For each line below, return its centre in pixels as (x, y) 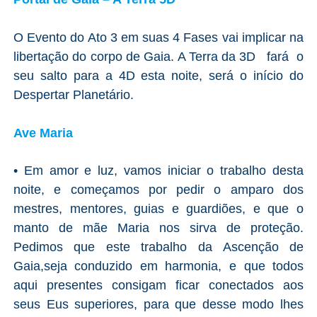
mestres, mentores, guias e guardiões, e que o (158, 208)
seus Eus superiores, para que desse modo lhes (158, 304)
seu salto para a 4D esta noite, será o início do (158, 75)
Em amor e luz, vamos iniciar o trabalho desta (164, 170)
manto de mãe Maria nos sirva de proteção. (158, 227)
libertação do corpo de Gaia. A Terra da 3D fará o (158, 56)
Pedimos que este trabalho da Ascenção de (158, 247)
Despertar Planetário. (73, 94)
